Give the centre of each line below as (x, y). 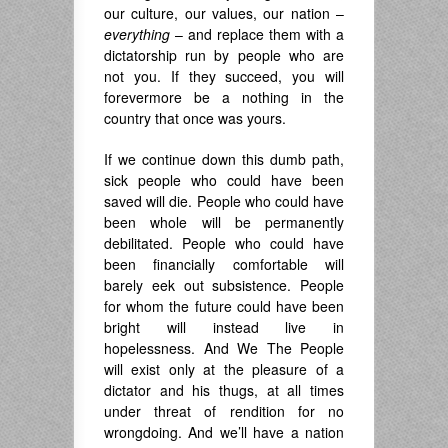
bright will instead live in (224, 327)
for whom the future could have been (224, 306)
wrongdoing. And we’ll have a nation (224, 432)
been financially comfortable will (224, 264)
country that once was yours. (195, 118)
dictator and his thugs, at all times (224, 390)
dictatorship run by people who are (224, 55)
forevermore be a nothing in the (224, 97)
